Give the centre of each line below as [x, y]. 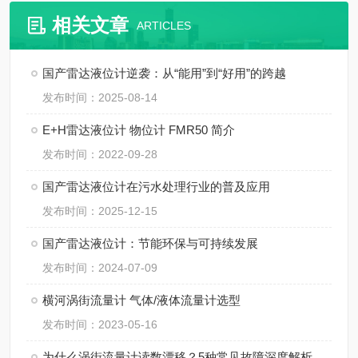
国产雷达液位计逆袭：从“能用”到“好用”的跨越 [164, 73]
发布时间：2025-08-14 [100, 97]
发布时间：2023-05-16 [100, 324]
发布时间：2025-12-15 [100, 211]
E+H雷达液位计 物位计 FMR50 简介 [139, 130]
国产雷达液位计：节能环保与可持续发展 [150, 243]
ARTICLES [164, 26]
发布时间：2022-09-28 [100, 154]
